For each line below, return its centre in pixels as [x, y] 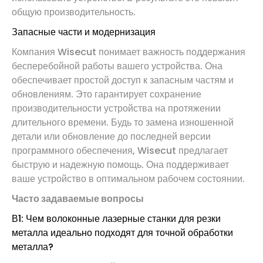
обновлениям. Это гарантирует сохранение [107, 94]
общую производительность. [74, 12]
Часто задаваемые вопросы [78, 198]
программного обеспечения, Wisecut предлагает [120, 150]
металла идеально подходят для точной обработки [122, 232]
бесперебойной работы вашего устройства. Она [117, 66]
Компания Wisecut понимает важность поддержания [129, 52]
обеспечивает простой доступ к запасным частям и [123, 80]
